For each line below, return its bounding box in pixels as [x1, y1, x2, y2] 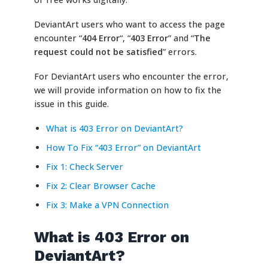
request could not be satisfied [33, 46, 163, 58]
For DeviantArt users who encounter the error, [33, 71, 229, 83]
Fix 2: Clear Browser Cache [45, 179, 156, 191]
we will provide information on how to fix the [33, 84, 221, 96]
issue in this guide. [33, 98, 109, 110]
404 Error [81, 32, 120, 44]
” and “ [167, 32, 194, 44]
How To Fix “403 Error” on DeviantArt [45, 141, 201, 153]
